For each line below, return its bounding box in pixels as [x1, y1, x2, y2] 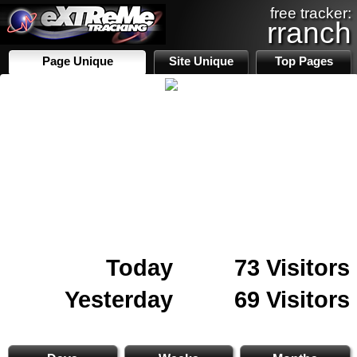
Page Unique [41, 55, 113, 68]
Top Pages [274, 55, 333, 68]
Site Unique [169, 55, 234, 68]
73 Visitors [234, 254, 350, 280]
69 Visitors [234, 286, 350, 312]
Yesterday [65, 286, 173, 312]
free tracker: [270, 5, 351, 22]
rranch [267, 16, 351, 49]
